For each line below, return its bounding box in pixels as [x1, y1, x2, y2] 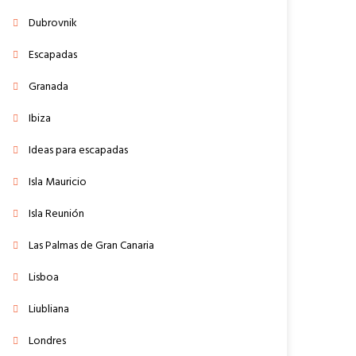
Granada [29, 77, 69, 96]
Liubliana [29, 300, 70, 319]
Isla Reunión [29, 204, 85, 223]
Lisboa [29, 268, 60, 287]
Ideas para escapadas [29, 141, 129, 160]
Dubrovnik [29, 14, 78, 33]
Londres [29, 331, 67, 350]
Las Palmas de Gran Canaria [29, 236, 155, 255]
